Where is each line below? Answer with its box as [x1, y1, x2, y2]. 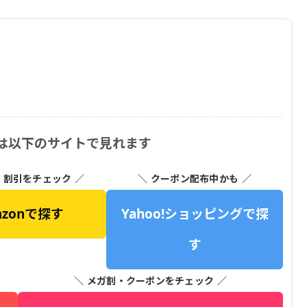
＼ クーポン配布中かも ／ [138, 171, 251, 185]
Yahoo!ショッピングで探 [121, 204, 269, 223]
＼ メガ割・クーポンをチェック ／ [74, 273, 227, 287]
